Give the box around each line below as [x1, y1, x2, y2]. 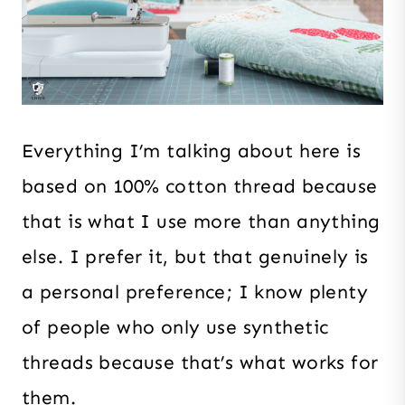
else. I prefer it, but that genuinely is [22, 245, 369, 269]
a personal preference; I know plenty [22, 280, 369, 305]
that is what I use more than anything [22, 210, 381, 234]
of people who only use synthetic [22, 316, 329, 340]
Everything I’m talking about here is [22, 139, 362, 164]
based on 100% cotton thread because [22, 174, 378, 199]
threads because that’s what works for [22, 351, 379, 375]
